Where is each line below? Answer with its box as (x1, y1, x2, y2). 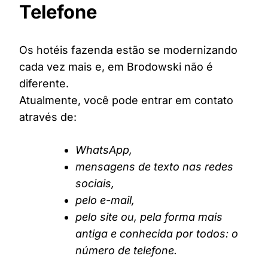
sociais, (75, 177, 114, 190)
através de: (19, 111, 77, 124)
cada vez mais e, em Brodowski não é (19, 60, 213, 74)
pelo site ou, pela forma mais (75, 211, 223, 224)
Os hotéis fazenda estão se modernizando (19, 44, 237, 57)
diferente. (19, 77, 69, 90)
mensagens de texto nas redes (75, 160, 233, 173)
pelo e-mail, (75, 194, 135, 207)
